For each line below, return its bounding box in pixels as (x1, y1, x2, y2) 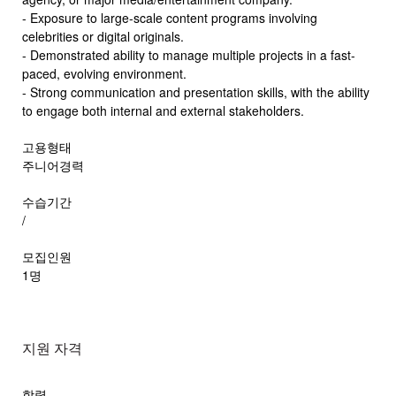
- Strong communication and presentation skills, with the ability (22, 83, 369, 101)
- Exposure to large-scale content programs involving (22, 9, 317, 27)
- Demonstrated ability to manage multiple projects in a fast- (22, 46, 355, 64)
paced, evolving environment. (22, 65, 187, 82)
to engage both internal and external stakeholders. (22, 102, 304, 119)
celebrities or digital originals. (22, 27, 184, 45)
